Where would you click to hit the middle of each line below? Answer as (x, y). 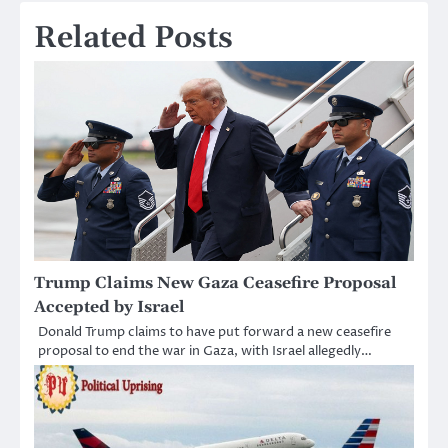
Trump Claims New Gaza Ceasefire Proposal (215, 282)
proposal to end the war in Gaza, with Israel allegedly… (205, 350)
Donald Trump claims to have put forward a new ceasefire (214, 331)
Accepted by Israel (109, 306)
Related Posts (133, 37)
